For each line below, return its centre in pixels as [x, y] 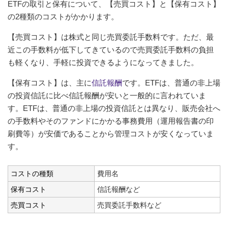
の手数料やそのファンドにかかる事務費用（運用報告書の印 [111, 121]
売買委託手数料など [129, 205]
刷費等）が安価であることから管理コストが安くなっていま [111, 133]
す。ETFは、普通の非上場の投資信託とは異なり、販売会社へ [114, 108]
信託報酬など [119, 189]
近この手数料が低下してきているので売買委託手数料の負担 [111, 49]
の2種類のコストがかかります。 [63, 16]
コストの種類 [32, 173]
